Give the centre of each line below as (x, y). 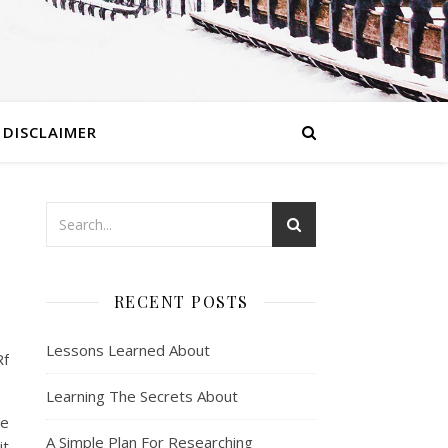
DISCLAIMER (49, 132)
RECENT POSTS (181, 301)
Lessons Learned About (128, 350)
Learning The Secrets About (142, 396)
